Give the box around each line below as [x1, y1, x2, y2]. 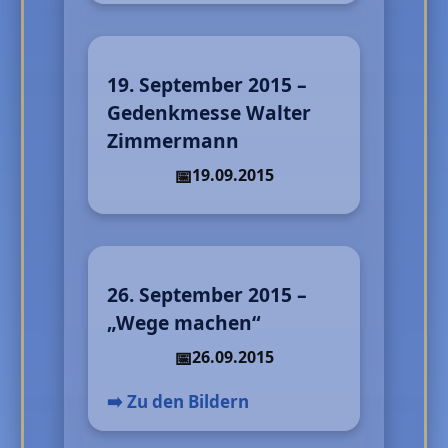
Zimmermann [107, 127, 240, 155]
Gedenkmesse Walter [107, 99, 312, 127]
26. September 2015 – [107, 281, 308, 309]
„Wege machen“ [107, 309, 262, 337]
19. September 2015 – [107, 71, 308, 99]
